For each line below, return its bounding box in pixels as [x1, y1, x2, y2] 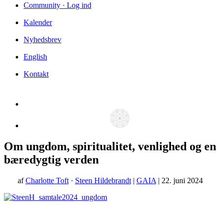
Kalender [24, 18, 52, 27]
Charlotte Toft [25, 176, 69, 185]
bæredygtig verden [4, 153, 99, 166]
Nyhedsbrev [24, 35, 61, 44]
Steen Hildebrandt [75, 176, 131, 185]
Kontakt [24, 69, 49, 78]
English [24, 52, 47, 61]
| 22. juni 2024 [156, 176, 203, 185]
